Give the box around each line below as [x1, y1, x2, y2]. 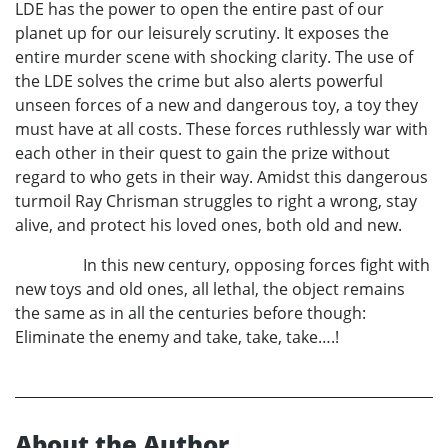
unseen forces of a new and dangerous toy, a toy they [15, 94, 418, 117]
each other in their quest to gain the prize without [15, 142, 390, 165]
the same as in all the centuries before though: [15, 302, 366, 325]
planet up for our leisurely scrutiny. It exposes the [15, 22, 389, 45]
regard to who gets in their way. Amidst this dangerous [15, 166, 428, 189]
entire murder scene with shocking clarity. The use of [15, 46, 413, 69]
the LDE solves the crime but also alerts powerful [15, 70, 383, 93]
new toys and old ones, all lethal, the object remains [15, 278, 405, 301]
